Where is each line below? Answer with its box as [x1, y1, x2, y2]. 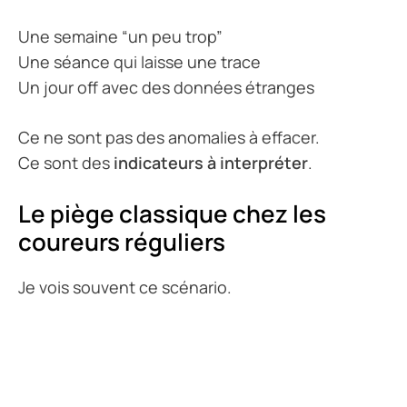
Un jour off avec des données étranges [18, 76, 314, 99]
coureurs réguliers [18, 225, 225, 259]
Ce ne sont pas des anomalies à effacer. [18, 126, 320, 149]
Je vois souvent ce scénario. [18, 276, 232, 299]
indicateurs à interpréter [114, 152, 308, 174]
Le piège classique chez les [18, 197, 326, 231]
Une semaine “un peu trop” [18, 25, 223, 48]
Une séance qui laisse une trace [18, 51, 261, 74]
